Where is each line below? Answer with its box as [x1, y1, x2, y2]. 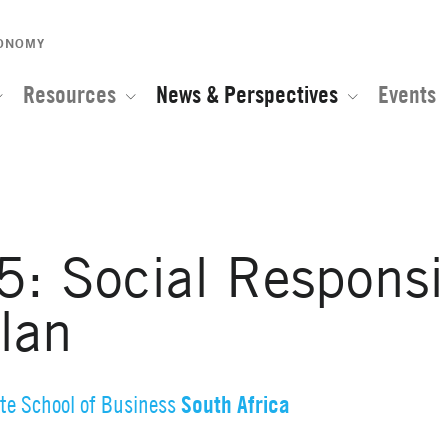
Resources [23, 79, 116, 109]
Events [378, 79, 436, 109]
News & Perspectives [156, 79, 338, 109]
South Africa [181, 389, 291, 420]
